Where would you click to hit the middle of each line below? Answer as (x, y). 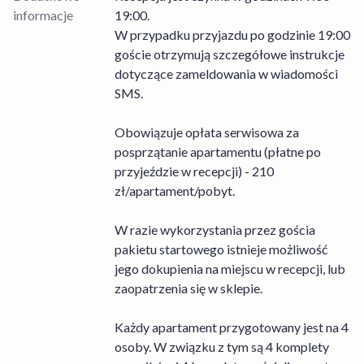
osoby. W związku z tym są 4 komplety (221, 347)
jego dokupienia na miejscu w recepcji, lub (230, 269)
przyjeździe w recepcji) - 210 (194, 171)
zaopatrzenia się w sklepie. (188, 288)
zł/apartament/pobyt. (174, 191)
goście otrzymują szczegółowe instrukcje (229, 54)
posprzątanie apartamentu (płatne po (217, 152)
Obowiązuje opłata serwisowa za (206, 132)
